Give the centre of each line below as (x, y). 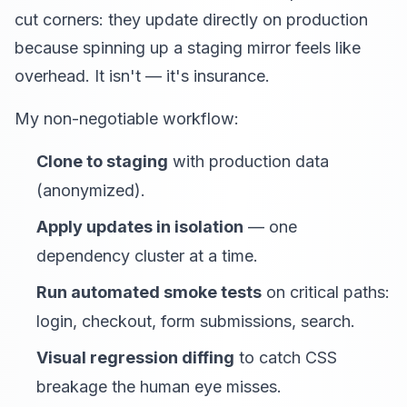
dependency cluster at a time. (147, 256)
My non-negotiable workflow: (127, 119)
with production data (248, 161)
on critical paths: (326, 292)
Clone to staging (102, 161)
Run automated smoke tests (149, 292)
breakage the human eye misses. (159, 387)
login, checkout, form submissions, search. (196, 321)
